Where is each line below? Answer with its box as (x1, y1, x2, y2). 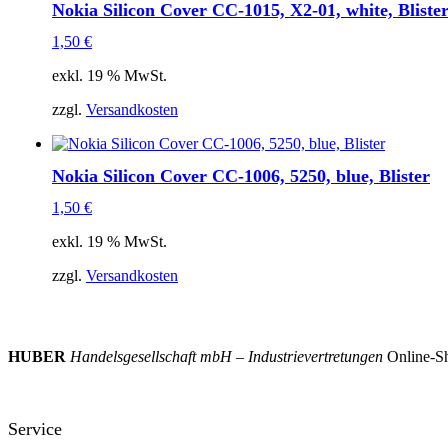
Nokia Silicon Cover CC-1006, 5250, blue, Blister (52, 165, 430, 186)
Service (8, 418, 62, 439)
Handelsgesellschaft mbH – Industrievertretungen (70, 348, 383, 366)
